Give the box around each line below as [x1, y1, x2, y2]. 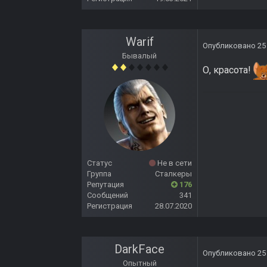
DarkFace [114, 242, 164, 257]
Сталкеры [155, 169, 192, 179]
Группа [87, 169, 111, 179]
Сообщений [87, 191, 128, 200]
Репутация [87, 180, 124, 190]
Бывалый [122, 51, 157, 61]
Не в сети [156, 159, 192, 168]
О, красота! [203, 64, 253, 76]
